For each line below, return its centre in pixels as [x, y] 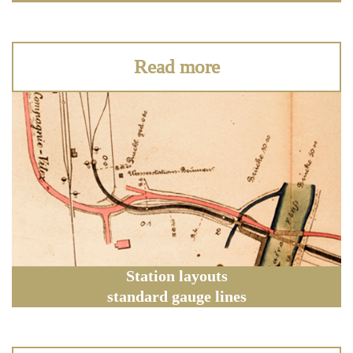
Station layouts [176, 276]
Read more [176, 67]
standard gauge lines [176, 296]
